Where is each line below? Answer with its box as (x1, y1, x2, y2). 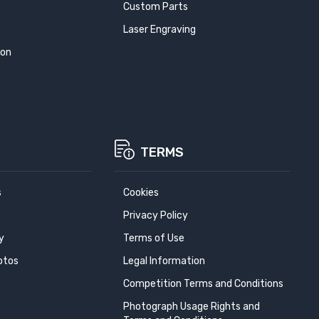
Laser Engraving (122, 23, 196, 36)
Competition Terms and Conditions (122, 278, 283, 290)
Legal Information (122, 255, 205, 267)
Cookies (122, 187, 159, 199)
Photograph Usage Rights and (122, 300, 260, 313)
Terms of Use (122, 232, 184, 244)
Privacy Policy (122, 209, 188, 221)
